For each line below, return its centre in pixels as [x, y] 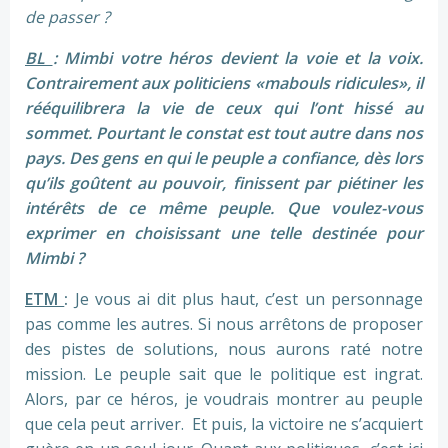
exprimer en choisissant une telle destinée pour [224, 233]
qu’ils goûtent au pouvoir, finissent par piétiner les [224, 183]
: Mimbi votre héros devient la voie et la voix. [237, 58]
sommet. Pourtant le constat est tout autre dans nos [224, 133]
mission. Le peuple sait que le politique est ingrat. [224, 374]
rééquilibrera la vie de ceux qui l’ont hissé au [224, 108]
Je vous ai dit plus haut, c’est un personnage [249, 299]
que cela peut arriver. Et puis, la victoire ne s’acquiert [224, 424]
